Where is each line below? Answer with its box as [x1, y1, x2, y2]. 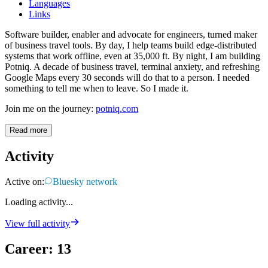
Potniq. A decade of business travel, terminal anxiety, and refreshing [5, 62, 260, 72]
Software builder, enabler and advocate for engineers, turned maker [5, 29, 257, 40]
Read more [10, 126, 47, 135]
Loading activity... [5, 197, 73, 208]
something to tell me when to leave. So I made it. [5, 83, 188, 94]
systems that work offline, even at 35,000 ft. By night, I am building [5, 51, 260, 62]
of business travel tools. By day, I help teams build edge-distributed [5, 40, 257, 51]
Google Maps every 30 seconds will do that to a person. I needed [5, 72, 249, 83]
